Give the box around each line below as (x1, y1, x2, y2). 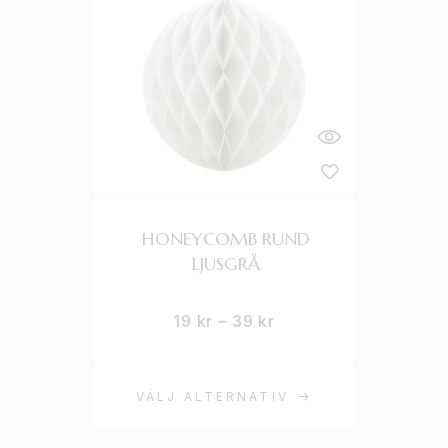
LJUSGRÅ (191, 252, 260, 275)
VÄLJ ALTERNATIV (136, 389, 289, 404)
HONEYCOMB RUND (141, 227, 310, 250)
